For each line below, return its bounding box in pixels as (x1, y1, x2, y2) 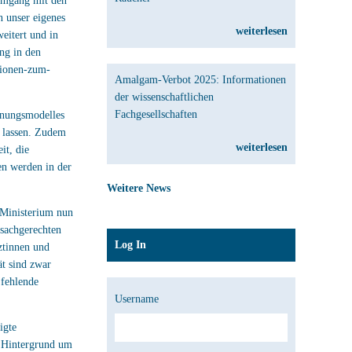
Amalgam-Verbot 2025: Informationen (115, 74, 286, 86)
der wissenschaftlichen (115, 91, 214, 103)
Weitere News (107, 182, 170, 194)
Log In (115, 239, 146, 251)
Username (115, 293, 159, 305)
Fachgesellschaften (115, 108, 197, 120)
